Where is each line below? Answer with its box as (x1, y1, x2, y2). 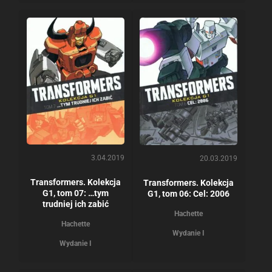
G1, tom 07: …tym (42, 188, 109, 198)
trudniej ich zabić (42, 199, 109, 209)
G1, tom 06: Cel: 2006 (148, 189, 229, 199)
